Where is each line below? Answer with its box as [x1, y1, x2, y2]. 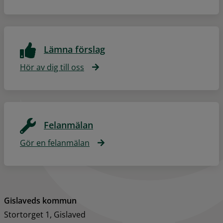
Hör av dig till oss [20, 61, 84, 73]
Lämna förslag [44, 43, 105, 56]
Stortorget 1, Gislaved [4, 209, 86, 220]
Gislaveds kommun [4, 195, 77, 206]
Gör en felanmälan [20, 137, 90, 148]
